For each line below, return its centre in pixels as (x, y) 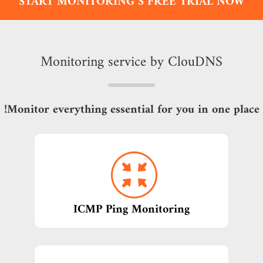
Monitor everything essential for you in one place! (133, 110)
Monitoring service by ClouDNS (131, 63)
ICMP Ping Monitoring (131, 210)
